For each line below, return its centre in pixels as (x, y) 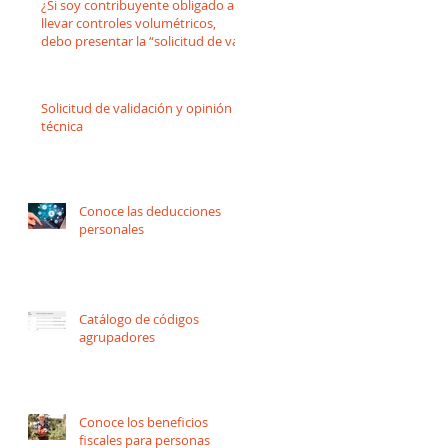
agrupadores (117, 336)
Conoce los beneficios (143, 421)
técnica (62, 125)
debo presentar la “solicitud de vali (143, 40)
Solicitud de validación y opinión (136, 107)
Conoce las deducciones (150, 210)
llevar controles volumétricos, (128, 22)
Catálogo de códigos (139, 318)
